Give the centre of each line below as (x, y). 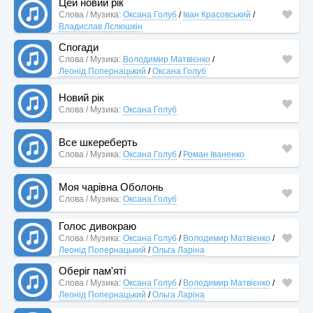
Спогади (79, 47)
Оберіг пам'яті (92, 270)
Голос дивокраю (97, 226)
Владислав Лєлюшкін (101, 26)
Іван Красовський (217, 14)
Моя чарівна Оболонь (111, 187)
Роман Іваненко (214, 154)
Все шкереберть (98, 142)
